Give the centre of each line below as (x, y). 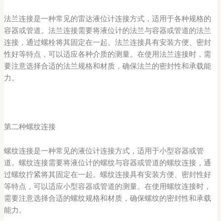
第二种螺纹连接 (30, 127)
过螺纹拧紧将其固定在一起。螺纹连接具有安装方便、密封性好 (107, 175)
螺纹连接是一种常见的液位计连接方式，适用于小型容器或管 (104, 151)
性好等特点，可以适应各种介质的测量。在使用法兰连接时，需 (107, 54)
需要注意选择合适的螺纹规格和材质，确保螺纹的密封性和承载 (107, 199)
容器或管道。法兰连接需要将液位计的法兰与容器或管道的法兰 (107, 30)
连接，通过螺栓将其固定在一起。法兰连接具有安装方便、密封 (107, 42)
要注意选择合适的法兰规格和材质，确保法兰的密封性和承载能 (107, 66)
